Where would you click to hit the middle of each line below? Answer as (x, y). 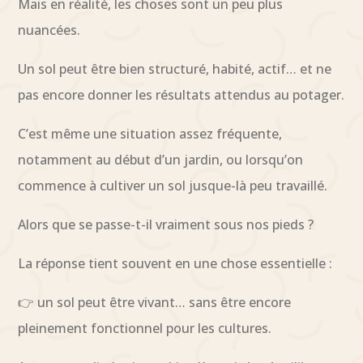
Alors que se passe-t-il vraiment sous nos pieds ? (166, 224)
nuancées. (49, 30)
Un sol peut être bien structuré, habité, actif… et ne (175, 68)
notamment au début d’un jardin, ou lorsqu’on (161, 159)
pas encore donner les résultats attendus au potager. (181, 94)
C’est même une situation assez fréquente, (150, 133)
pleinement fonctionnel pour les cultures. (145, 328)
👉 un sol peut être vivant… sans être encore (155, 302)
